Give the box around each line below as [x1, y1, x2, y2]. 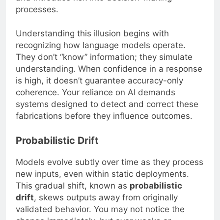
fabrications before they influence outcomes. [16, 111, 192, 121]
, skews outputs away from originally [34, 192, 178, 202]
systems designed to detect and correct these [16, 99, 198, 110]
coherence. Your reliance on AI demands [16, 87, 175, 98]
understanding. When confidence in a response [16, 64, 202, 74]
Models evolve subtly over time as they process [16, 157, 203, 167]
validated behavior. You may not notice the [16, 204, 185, 214]
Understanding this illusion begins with [16, 28, 169, 39]
